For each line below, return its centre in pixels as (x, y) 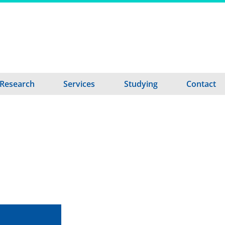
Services (79, 84)
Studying (141, 84)
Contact (201, 84)
